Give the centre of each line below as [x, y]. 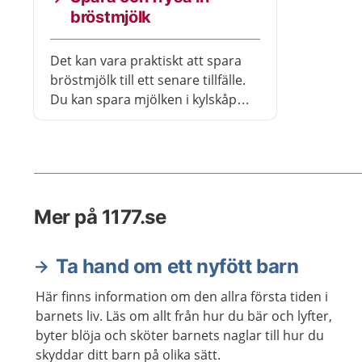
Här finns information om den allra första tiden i [182, 297]
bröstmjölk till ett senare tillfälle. [148, 80]
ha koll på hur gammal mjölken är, [154, 138]
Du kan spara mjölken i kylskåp [143, 99]
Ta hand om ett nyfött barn [177, 266]
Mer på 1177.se [100, 217]
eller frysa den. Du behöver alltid [149, 119]
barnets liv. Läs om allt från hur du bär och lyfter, [184, 316]
